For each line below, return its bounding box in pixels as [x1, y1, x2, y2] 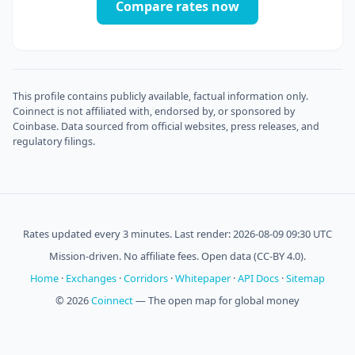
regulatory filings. [13, 134, 95, 148]
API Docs [238, 270, 279, 285]
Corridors [124, 270, 168, 285]
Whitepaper [175, 270, 231, 285]
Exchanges [66, 270, 116, 285]
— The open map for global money [133, 292, 300, 307]
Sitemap [286, 270, 325, 285]
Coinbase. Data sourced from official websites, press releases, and [13, 119, 319, 133]
